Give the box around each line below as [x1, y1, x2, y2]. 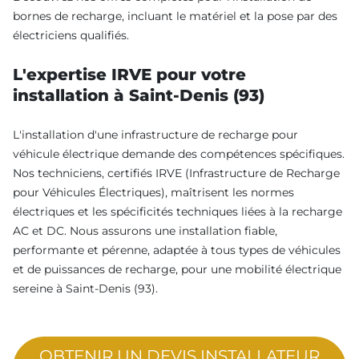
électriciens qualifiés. [13, 27, 129, 42]
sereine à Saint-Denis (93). [13, 280, 158, 296]
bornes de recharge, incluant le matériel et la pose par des [13, 8, 337, 23]
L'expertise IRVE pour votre [13, 64, 246, 84]
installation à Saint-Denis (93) [13, 85, 264, 105]
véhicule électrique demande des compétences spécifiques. [13, 146, 345, 161]
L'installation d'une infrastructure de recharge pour [13, 127, 298, 142]
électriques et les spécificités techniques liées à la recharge [13, 204, 342, 219]
